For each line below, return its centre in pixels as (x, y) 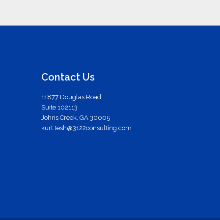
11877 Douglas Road (71, 97)
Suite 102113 (59, 107)
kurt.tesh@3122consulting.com (86, 128)
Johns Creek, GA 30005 (76, 118)
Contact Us (68, 77)
